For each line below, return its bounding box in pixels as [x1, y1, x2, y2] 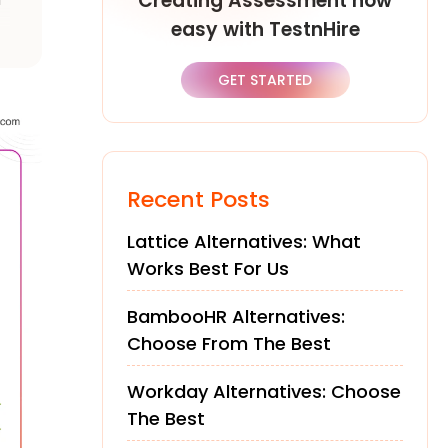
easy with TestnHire [170, 16, 360, 43]
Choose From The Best [127, 331, 331, 356]
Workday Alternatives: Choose [127, 379, 401, 404]
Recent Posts [127, 184, 270, 215]
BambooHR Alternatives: [127, 304, 345, 329]
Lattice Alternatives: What [127, 229, 361, 254]
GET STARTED [218, 70, 312, 90]
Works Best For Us [127, 256, 289, 281]
